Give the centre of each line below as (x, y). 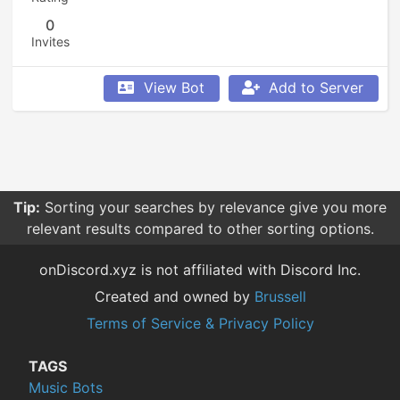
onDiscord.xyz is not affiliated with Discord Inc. (200, 270)
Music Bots (66, 387)
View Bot (174, 87)
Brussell (280, 296)
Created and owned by (174, 296)
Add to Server (316, 87)
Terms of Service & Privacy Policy (200, 323)
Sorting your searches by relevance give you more (216, 207)
